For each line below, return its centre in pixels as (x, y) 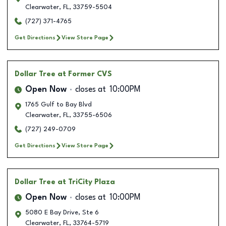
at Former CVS (85, 74)
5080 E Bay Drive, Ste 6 (62, 212)
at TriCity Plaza (86, 182)
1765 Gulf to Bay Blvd (59, 104)
